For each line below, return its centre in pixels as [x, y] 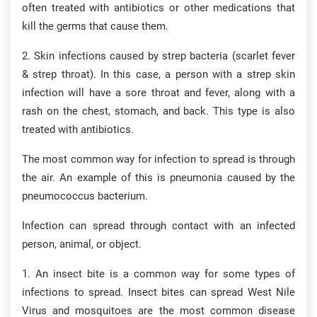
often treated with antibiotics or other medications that [158, 8]
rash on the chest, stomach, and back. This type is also [158, 111]
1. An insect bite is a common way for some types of [158, 274]
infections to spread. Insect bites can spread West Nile [158, 292]
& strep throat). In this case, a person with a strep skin [158, 74]
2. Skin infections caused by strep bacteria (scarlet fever [158, 56]
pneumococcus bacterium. [85, 196]
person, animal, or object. [82, 244]
